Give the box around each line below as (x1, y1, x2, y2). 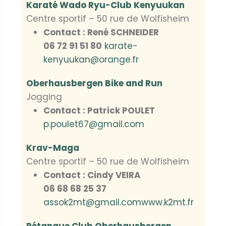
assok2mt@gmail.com (43, 196, 141, 209)
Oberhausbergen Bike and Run (26, 77, 162, 90)
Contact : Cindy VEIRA (43, 169, 141, 182)
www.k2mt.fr (141, 196, 194, 209)
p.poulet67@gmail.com (43, 118, 144, 131)
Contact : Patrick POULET (43, 104, 155, 117)
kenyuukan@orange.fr (43, 53, 139, 66)
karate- (104, 40, 138, 52)
